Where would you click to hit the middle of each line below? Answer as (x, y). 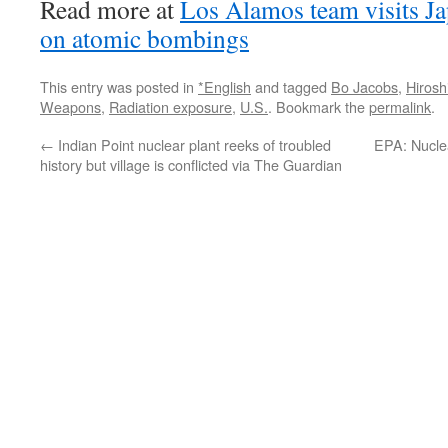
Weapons (70, 106)
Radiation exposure (170, 106)
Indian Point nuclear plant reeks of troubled (192, 144)
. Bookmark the (318, 106)
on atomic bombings (144, 38)
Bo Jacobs (364, 86)
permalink (400, 106)
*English (224, 86)
